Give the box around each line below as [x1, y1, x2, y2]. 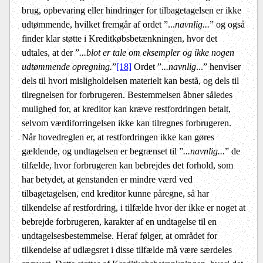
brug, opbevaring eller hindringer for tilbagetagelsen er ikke [22, 5, 241, 16]
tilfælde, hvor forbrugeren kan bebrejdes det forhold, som [22, 160, 233, 171]
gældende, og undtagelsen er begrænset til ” [22, 146, 183, 157]
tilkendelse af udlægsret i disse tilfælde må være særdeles [22, 245, 232, 255]
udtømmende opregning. [22, 62, 112, 72]
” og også [210, 19, 245, 30]
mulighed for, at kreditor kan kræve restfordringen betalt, [22, 104, 231, 114]
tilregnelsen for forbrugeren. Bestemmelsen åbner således [22, 90, 232, 100]
